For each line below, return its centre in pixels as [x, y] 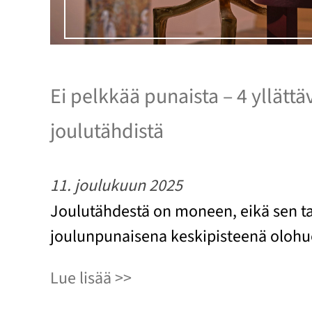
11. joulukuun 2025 [116, 186]
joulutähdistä [107, 132]
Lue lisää [81, 279]
